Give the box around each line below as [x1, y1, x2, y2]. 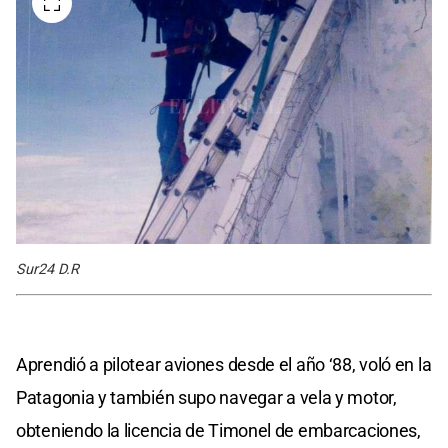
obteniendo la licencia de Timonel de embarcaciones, [16, 419, 421, 441]
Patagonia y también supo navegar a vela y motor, [16, 386, 397, 408]
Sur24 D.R [16, 260, 79, 278]
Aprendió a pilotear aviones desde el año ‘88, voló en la [16, 353, 432, 375]
